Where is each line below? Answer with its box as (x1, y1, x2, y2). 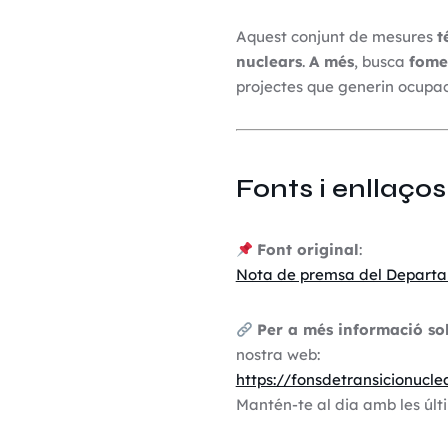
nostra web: (235, 345, 320, 364)
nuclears (235, 52, 302, 71)
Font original (256, 240, 359, 259)
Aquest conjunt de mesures (235, 27, 437, 46)
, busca (353, 52, 409, 71)
